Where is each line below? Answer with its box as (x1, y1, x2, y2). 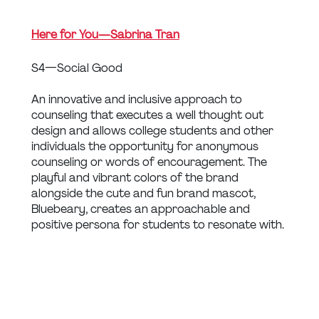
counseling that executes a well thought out (31, 107, 266, 122)
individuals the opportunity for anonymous (31, 138, 261, 154)
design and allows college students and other (31, 122, 276, 138)
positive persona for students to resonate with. (31, 216, 284, 232)
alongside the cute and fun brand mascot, (31, 185, 258, 201)
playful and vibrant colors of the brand (31, 169, 241, 185)
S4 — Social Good (31, 60, 122, 75)
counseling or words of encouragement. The (31, 154, 270, 169)
